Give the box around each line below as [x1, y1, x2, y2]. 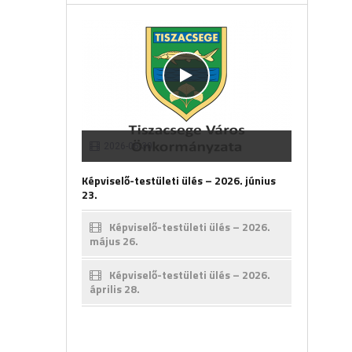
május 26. [89, 232, 138, 249]
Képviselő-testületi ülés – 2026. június [81, 171, 276, 189]
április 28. [89, 280, 140, 297]
